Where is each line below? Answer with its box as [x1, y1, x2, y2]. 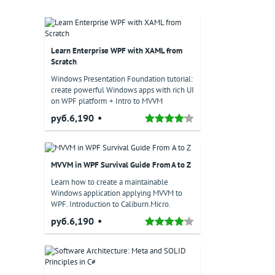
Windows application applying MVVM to [51, 188, 182, 198]
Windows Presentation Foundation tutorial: [51, 74, 193, 84]
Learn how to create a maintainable [51, 177, 168, 187]
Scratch [51, 56, 77, 67]
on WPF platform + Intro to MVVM [51, 96, 163, 106]
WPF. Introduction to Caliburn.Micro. [51, 199, 171, 209]
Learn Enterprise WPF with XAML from [51, 45, 182, 56]
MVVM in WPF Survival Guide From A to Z [51, 160, 191, 170]
